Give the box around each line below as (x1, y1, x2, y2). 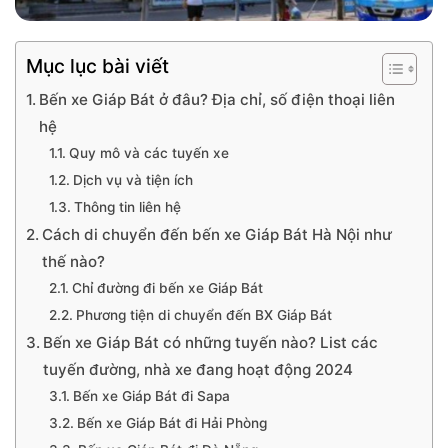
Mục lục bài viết (26, 54, 169, 79)
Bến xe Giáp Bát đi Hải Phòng (76, 415, 267, 431)
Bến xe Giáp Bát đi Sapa (72, 388, 230, 404)
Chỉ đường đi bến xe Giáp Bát (71, 280, 263, 296)
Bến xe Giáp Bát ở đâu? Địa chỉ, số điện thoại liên (39, 90, 396, 109)
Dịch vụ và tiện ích (72, 172, 193, 188)
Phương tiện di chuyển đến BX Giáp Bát (75, 307, 332, 323)
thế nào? (42, 252, 106, 271)
